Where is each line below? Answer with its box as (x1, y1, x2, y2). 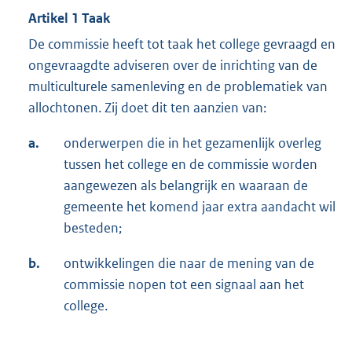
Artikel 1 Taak (28, 9, 110, 27)
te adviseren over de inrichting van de (98, 57, 317, 75)
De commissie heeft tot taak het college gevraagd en (28, 35, 335, 53)
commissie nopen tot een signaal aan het (64, 276, 304, 294)
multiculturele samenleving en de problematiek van (28, 78, 328, 96)
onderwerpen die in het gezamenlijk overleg (64, 134, 321, 152)
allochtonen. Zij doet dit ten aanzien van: (28, 99, 266, 117)
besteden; (64, 219, 122, 237)
